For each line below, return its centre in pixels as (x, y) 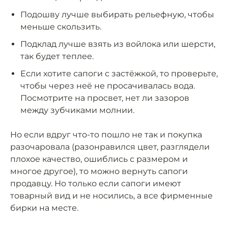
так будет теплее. (57, 56)
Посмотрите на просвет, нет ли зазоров (105, 98)
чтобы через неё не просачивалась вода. (108, 86)
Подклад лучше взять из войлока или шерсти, (118, 44)
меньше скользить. (61, 27)
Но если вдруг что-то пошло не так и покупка (106, 135)
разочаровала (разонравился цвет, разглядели (110, 147)
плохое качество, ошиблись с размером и (99, 159)
